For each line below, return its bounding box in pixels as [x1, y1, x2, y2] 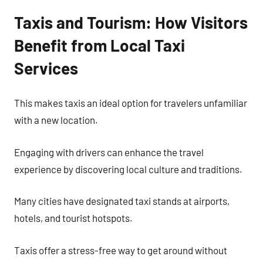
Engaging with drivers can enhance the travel [14, 146, 204, 158]
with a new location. [14, 114, 98, 126]
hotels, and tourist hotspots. [14, 212, 133, 224]
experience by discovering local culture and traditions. [14, 163, 242, 175]
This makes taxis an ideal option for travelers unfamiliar [14, 97, 247, 109]
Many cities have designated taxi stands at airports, [14, 195, 230, 207]
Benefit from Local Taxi [14, 35, 185, 55]
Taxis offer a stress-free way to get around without [14, 244, 227, 256]
